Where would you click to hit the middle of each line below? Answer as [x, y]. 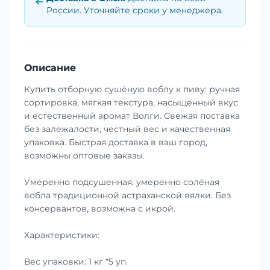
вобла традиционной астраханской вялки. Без [127, 195]
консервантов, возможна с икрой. [100, 208]
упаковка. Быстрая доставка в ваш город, [116, 142]
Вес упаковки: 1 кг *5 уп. [76, 261]
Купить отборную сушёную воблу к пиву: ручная [132, 89]
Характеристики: [62, 235]
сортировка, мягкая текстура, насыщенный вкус [131, 102]
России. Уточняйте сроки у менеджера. [135, 10]
